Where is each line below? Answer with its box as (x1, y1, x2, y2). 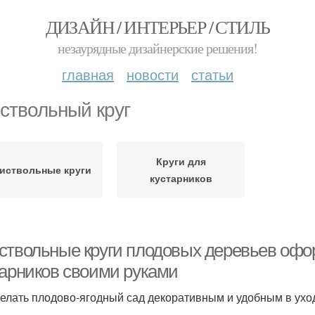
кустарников (149, 171, 212, 185)
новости (127, 64, 179, 84)
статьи (191, 64, 233, 84)
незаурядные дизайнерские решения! (58, 39, 257, 58)
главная (62, 64, 114, 84)
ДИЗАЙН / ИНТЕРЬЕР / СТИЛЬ (45, 15, 270, 39)
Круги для (155, 154, 206, 168)
